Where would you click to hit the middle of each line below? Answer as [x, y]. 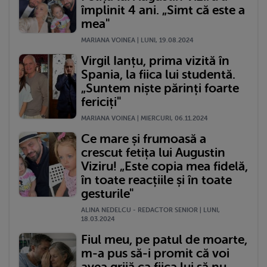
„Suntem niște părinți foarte [160, 88]
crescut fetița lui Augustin [153, 152]
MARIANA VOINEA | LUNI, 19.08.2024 [137, 40]
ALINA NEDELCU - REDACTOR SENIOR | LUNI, [150, 210]
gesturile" [107, 193]
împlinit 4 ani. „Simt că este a [163, 10]
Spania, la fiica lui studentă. [158, 74]
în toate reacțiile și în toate [156, 180]
